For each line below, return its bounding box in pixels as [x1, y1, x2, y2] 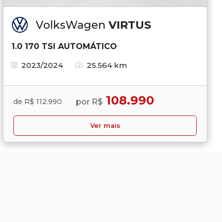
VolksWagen [36, 18, 109, 32]
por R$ [76, 97, 103, 107]
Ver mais [90, 121, 120, 129]
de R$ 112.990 [13, 97, 62, 106]
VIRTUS [109, 18, 151, 32]
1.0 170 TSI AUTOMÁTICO [11, 41, 117, 51]
